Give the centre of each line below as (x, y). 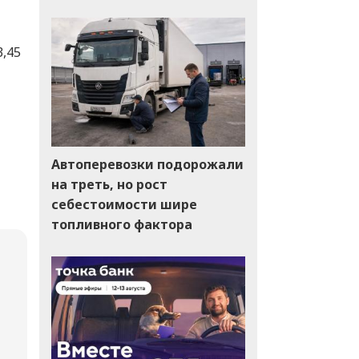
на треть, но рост (109, 185)
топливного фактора (121, 225)
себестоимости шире (124, 205)
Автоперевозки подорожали (147, 165)
